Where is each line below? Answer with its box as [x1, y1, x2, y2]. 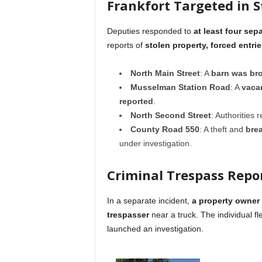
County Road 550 [130, 125, 199, 135]
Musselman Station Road [130, 82, 230, 92]
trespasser [106, 210, 149, 220]
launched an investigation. [106, 224, 204, 234]
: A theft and [199, 125, 246, 135]
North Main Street [130, 68, 200, 78]
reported [119, 96, 153, 106]
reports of [106, 40, 145, 50]
